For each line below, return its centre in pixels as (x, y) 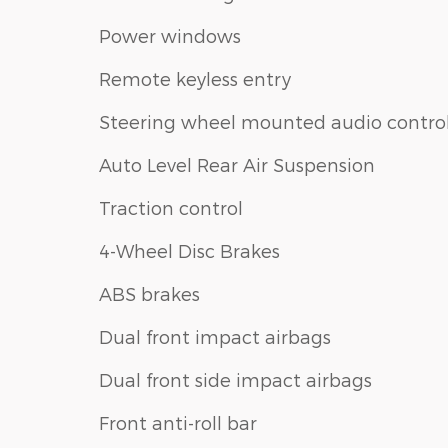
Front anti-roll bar (178, 422)
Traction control (171, 207)
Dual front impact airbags (215, 336)
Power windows (170, 35)
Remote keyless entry (195, 78)
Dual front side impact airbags (235, 379)
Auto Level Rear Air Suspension (237, 164)
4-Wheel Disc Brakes (189, 250)
